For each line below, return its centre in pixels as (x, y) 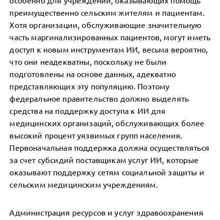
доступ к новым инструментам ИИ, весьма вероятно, (109, 49)
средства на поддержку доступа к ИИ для (88, 110)
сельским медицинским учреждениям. (84, 184)
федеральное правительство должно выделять (99, 98)
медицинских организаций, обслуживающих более (107, 123)
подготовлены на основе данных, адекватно (93, 74)
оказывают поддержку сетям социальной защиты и (107, 172)
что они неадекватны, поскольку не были (88, 61)
